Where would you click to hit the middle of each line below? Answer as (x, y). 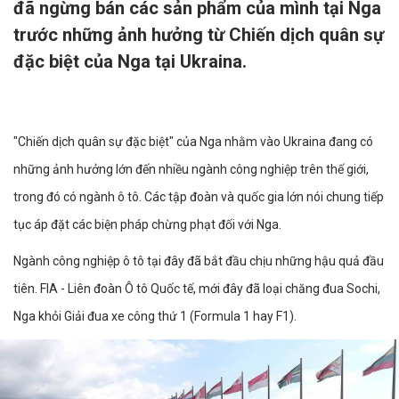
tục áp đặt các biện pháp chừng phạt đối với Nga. (147, 224)
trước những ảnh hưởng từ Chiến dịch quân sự (199, 35)
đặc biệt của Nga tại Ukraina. (130, 61)
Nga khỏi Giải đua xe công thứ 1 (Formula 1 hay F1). (155, 316)
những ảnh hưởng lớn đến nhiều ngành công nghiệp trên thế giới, (191, 169)
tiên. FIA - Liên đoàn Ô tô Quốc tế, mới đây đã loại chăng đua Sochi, (197, 289)
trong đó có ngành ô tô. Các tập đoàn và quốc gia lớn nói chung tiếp (199, 197)
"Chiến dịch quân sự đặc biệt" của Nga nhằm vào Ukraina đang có (193, 142)
